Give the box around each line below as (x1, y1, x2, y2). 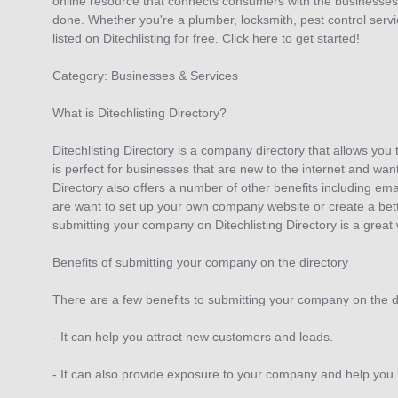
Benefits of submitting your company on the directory (52, 255, 348, 270)
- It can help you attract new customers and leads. (52, 330, 333, 345)
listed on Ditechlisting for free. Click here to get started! (52, 31, 360, 46)
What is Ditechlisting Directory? (52, 106, 227, 121)
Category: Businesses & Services (52, 68, 238, 84)
